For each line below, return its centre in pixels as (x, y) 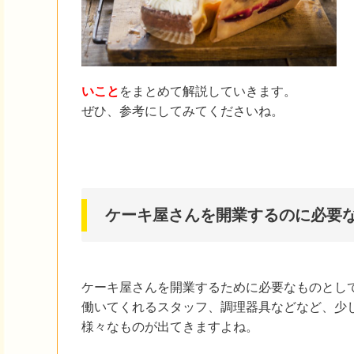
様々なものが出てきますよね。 (170, 327)
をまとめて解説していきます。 (208, 92)
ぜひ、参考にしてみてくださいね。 (183, 111)
